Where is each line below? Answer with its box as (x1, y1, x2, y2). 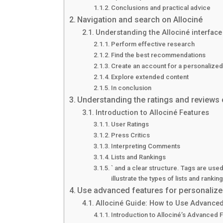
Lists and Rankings (111, 153, 166, 161)
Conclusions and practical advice (111, 4, 211, 12)
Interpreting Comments (111, 142, 181, 150)
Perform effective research (111, 40, 195, 48)
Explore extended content (111, 73, 189, 81)
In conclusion (111, 84, 152, 92)
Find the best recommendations (111, 51, 206, 59)
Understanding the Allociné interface (95, 28, 222, 37)
